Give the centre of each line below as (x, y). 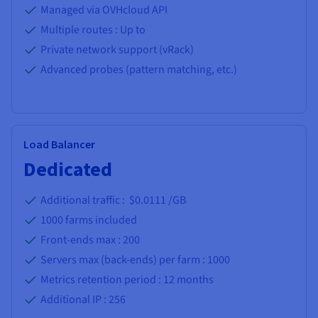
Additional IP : (75, 300)
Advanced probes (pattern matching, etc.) (139, 70)
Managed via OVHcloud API (104, 10)
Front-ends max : (82, 240)
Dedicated (68, 169)
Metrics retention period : (102, 280)
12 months (188, 280)
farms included (100, 220)
